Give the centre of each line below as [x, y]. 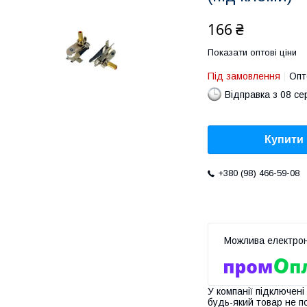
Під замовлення [244, 76]
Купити [284, 140]
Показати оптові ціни [252, 52]
